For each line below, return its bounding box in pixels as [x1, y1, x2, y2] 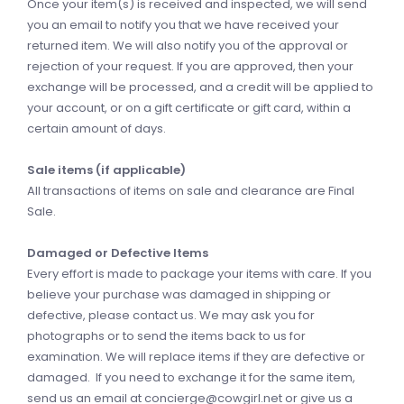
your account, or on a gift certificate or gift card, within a [27, 99, 351, 116]
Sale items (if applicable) [27, 161, 186, 179]
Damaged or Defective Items [27, 244, 208, 262]
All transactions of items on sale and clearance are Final [27, 182, 354, 199]
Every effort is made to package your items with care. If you [27, 265, 372, 282]
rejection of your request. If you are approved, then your [27, 58, 353, 75]
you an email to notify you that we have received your [27, 16, 339, 33]
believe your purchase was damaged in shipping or [27, 286, 331, 303]
